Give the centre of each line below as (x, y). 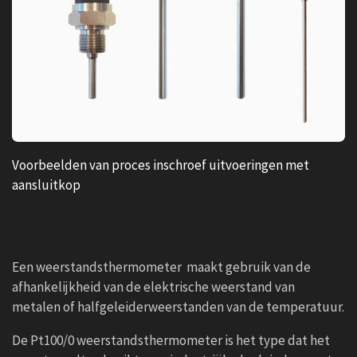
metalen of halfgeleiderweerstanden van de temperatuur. (178, 306)
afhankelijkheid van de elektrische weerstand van (153, 286)
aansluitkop (46, 184)
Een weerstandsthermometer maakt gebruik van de (161, 267)
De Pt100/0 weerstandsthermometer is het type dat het (171, 340)
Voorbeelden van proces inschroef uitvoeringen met (162, 165)
